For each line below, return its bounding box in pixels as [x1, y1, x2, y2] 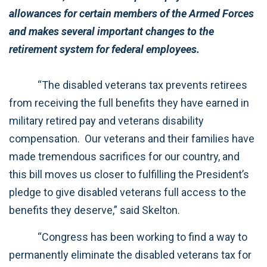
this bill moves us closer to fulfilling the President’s [9, 168, 249, 181]
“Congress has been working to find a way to [9, 230, 247, 243]
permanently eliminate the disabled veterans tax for [9, 248, 252, 261]
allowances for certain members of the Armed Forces [9, 7, 254, 20]
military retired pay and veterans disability [9, 114, 204, 127]
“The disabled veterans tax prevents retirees [9, 79, 247, 91]
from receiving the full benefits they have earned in [9, 97, 249, 109]
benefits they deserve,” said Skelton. [9, 204, 182, 216]
